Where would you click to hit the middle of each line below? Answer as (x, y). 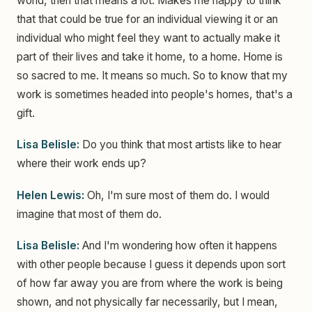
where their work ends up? (81, 164)
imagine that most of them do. (89, 214)
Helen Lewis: (50, 195)
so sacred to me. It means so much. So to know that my (152, 75)
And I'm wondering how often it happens (178, 245)
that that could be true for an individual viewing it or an (147, 19)
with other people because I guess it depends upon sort (151, 264)
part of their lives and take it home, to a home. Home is (150, 56)
